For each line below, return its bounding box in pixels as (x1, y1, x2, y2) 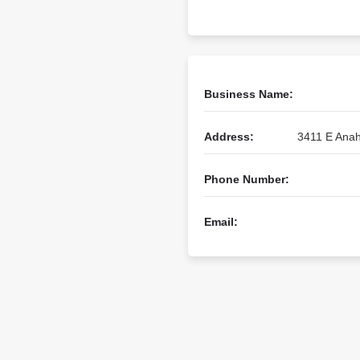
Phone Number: (204, 173, 289, 186)
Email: (204, 215, 238, 228)
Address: (204, 130, 254, 143)
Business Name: (204, 88, 293, 100)
